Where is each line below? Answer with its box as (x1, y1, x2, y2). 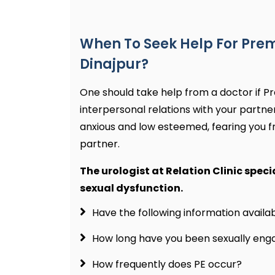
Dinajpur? (80, 55, 149, 74)
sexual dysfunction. (80, 181, 183, 196)
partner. (80, 137, 120, 152)
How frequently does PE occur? (92, 257, 242, 272)
